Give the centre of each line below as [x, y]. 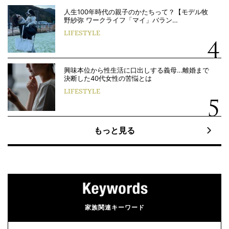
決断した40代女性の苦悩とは [108, 78]
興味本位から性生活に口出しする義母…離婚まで [136, 70]
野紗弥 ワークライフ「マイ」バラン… [121, 20]
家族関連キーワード [114, 207]
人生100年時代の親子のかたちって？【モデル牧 [136, 12]
